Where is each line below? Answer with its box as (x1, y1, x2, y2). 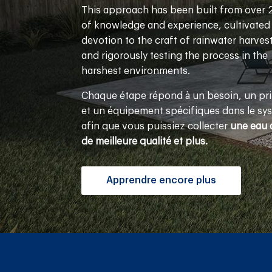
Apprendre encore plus (106, 175, 217, 185)
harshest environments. (81, 66, 191, 76)
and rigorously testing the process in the (81, 51, 268, 61)
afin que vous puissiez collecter (81, 121, 231, 132)
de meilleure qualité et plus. (81, 137, 208, 147)
